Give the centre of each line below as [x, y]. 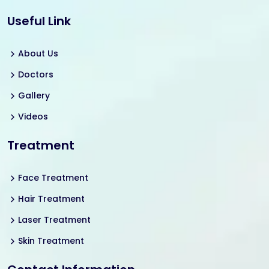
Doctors [36, 74]
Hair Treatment [51, 198]
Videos [33, 116]
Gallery [34, 95]
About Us [38, 53]
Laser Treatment [54, 219]
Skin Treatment [51, 240]
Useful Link [39, 21]
